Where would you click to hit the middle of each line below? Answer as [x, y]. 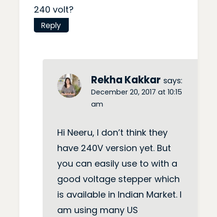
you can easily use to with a [117, 164]
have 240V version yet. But [114, 148]
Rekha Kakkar [126, 80]
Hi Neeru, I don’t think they [112, 133]
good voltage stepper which [118, 179]
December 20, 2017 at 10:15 [137, 92]
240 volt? [54, 9]
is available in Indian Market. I [119, 195]
